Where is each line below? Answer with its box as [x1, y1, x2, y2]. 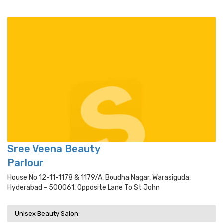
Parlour [7, 157, 44, 169]
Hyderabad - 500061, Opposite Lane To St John [7, 183, 160, 192]
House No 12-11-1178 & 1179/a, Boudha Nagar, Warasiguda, [7, 173, 191, 182]
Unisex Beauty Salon [15, 210, 78, 217]
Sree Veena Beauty [7, 143, 100, 155]
